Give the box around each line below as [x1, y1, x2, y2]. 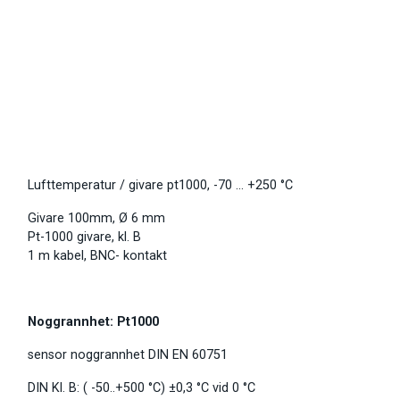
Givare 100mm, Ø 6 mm [28, 211, 165, 227]
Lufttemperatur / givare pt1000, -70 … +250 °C [28, 178, 293, 194]
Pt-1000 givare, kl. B [28, 229, 141, 246]
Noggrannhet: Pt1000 [28, 314, 159, 330]
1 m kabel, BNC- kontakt [28, 248, 167, 264]
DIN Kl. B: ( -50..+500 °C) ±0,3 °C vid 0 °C [28, 380, 255, 396]
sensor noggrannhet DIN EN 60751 [28, 347, 228, 363]
